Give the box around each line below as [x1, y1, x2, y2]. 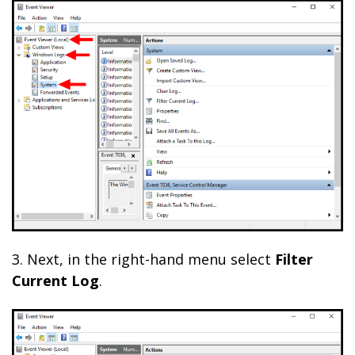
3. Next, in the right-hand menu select [12, 250, 275, 269]
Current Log [12, 271, 99, 290]
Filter [275, 250, 313, 269]
